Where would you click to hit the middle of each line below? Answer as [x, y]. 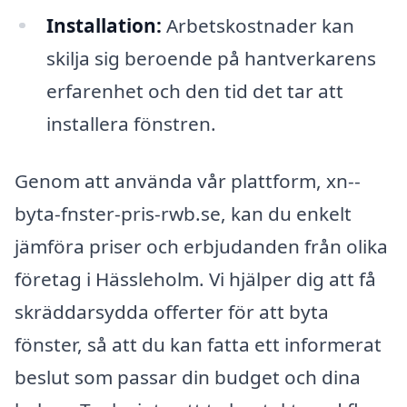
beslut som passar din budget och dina [188, 377]
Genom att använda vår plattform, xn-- [188, 181]
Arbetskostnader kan [258, 25]
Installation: [104, 25]
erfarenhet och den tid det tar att [194, 90]
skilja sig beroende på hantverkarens [211, 58]
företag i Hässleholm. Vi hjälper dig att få [195, 279]
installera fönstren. [131, 123]
